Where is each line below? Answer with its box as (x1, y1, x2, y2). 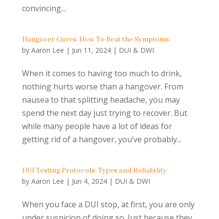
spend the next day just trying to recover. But (22, 108, 187, 118)
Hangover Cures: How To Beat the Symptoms (22, 35, 171, 44)
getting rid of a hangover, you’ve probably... (22, 134, 181, 145)
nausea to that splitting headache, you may (22, 94, 180, 105)
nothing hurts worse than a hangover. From (22, 81, 183, 92)
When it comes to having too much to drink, (22, 68, 182, 79)
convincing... (22, 3, 66, 14)
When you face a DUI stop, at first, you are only (22, 199, 195, 210)
